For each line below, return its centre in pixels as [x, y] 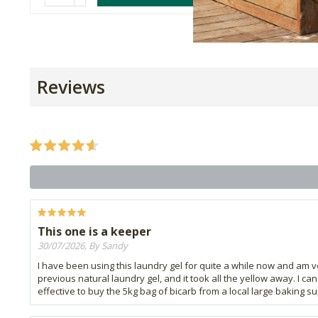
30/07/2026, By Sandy [83, 246]
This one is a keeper [94, 232]
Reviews [71, 87]
